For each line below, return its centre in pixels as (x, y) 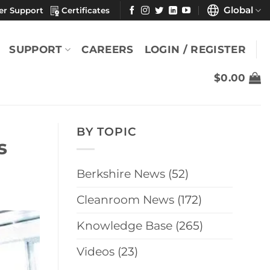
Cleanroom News (125, 200)
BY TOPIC (107, 132)
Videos (96, 252)
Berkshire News (121, 174)
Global (236, 10)
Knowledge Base (124, 226)
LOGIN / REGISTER (195, 49)
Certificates (84, 10)
